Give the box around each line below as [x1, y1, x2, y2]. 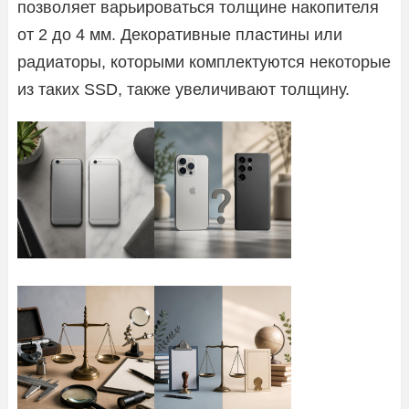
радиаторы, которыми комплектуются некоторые [17, 52, 391, 71]
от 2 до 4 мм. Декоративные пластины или [17, 25, 342, 44]
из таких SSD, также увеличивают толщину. [17, 79, 350, 99]
